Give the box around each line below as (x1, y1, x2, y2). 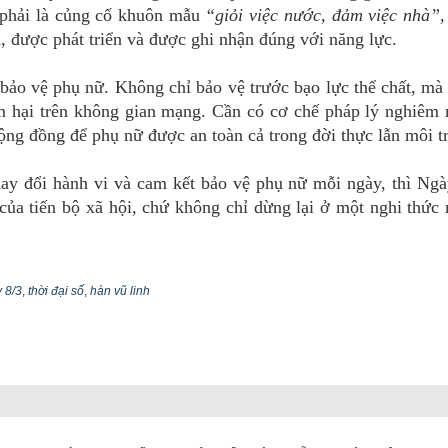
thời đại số (28, 284, 84, 299)
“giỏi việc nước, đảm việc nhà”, (205, 5, 445, 26)
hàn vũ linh (90, 284, 150, 299)
